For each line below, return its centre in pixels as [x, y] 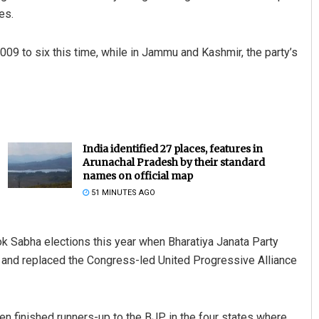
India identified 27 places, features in [172, 148]
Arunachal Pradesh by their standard [173, 162]
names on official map [137, 176]
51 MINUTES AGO [122, 192]
